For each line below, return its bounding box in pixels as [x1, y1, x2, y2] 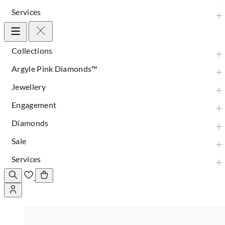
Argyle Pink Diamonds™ [12, 64, 98, 73]
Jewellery [12, 82, 46, 91]
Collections [12, 46, 53, 55]
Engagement [12, 100, 57, 109]
